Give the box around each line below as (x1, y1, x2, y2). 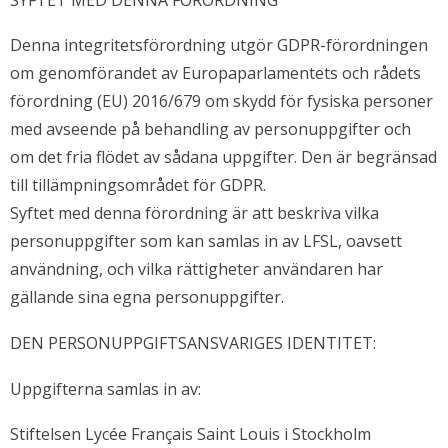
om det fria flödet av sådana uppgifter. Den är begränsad (10, 146, 437, 169)
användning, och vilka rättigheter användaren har (10, 258, 383, 281)
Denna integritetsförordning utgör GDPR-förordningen (10, 34, 428, 57)
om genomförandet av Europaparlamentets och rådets (10, 62, 421, 85)
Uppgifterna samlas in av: (10, 377, 201, 400)
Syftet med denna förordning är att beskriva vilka (10, 202, 379, 225)
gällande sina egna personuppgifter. (10, 286, 284, 309)
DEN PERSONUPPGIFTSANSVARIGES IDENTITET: (10, 331, 376, 354)
